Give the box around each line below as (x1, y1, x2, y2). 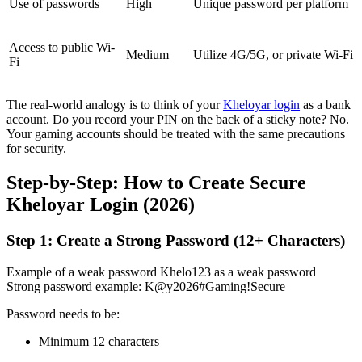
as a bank (300, 98, 351, 112)
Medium (126, 48, 169, 62)
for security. (6, 141, 66, 156)
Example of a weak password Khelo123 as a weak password (6, 264, 316, 279)
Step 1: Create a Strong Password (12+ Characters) (6, 231, 345, 249)
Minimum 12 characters (39, 334, 159, 348)
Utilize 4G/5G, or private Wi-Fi (193, 48, 353, 62)
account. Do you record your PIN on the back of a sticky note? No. (6, 112, 349, 127)
